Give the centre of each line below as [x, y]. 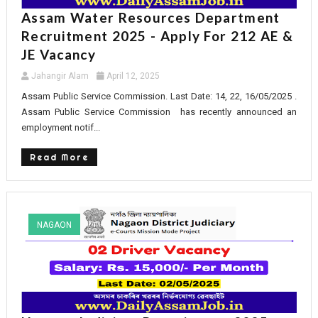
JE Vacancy [58, 54]
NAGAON [54, 225]
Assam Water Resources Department [150, 17]
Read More [59, 157]
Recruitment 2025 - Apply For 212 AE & [157, 35]
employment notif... [60, 127]
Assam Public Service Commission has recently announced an [159, 111]
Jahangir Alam [60, 76]
